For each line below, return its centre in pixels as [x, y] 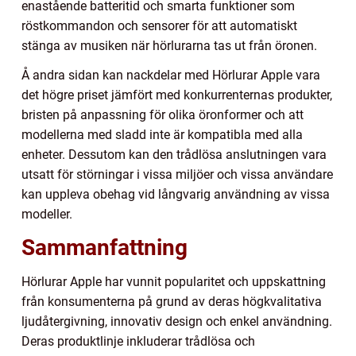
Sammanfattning [104, 248]
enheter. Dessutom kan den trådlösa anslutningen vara [174, 155]
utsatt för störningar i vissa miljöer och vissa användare [177, 175]
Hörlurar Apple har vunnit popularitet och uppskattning [174, 282]
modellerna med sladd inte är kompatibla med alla [162, 135]
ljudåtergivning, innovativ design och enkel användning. [177, 322]
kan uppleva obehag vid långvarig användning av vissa [176, 195]
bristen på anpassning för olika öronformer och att [163, 115]
